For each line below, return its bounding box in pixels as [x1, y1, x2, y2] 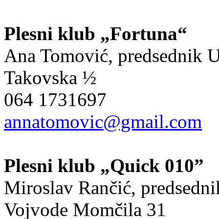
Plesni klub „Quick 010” [4, 154, 204, 176]
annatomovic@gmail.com [4, 110, 202, 132]
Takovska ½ [4, 66, 96, 88]
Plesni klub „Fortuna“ [4, 22, 187, 44]
